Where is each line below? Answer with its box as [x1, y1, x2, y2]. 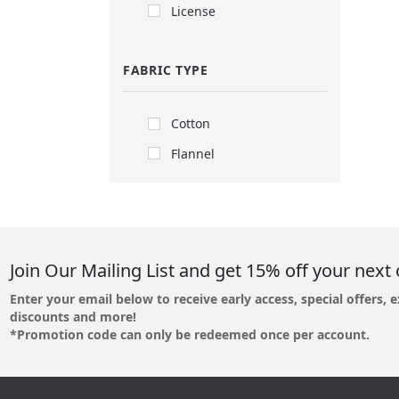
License [171, 2, 216, 20]
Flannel [171, 144, 215, 162]
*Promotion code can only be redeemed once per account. [9, 326, 370, 344]
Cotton [171, 115, 210, 133]
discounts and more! [9, 308, 136, 326]
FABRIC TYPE [123, 61, 208, 79]
